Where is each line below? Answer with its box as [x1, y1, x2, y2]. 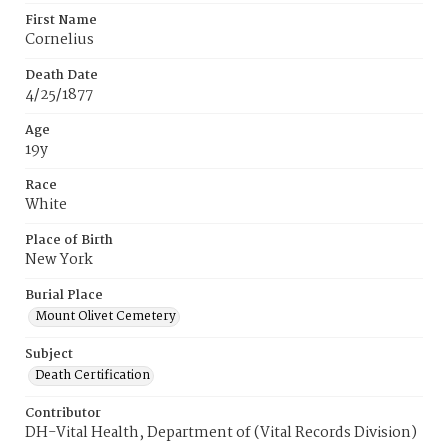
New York [25, 248, 93, 272]
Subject [25, 344, 73, 365]
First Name [25, 10, 97, 31]
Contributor [25, 403, 101, 424]
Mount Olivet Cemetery [35, 306, 176, 327]
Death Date [25, 65, 98, 86]
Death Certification [35, 365, 150, 386]
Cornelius [25, 28, 94, 52]
